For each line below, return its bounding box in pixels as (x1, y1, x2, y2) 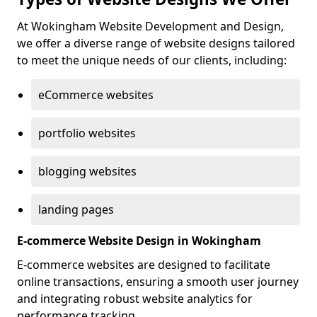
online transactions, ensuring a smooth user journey (17, 274, 299, 289)
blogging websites (38, 163, 137, 179)
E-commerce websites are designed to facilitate (17, 257, 270, 272)
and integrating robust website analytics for (17, 291, 253, 306)
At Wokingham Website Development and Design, (17, 18, 284, 34)
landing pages (38, 202, 114, 217)
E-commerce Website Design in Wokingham (17, 233, 261, 248)
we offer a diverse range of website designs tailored (17, 35, 295, 51)
